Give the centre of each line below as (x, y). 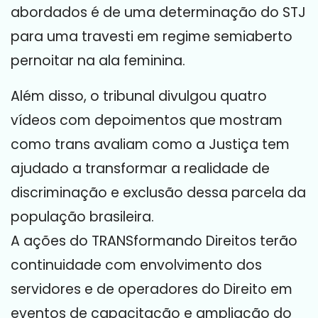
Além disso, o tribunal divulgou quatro (139, 96)
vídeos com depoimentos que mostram (147, 120)
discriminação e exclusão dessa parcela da (158, 193)
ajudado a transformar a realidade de (140, 169)
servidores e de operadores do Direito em (152, 289)
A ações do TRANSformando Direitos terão (154, 241)
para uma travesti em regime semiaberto (152, 37)
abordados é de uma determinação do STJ (158, 12)
